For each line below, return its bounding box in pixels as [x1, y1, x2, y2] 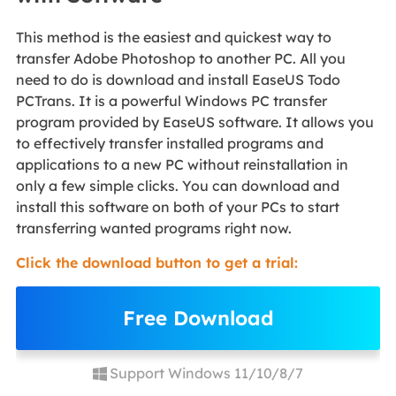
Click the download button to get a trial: [15, 253, 298, 271]
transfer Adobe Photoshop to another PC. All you [15, 49, 346, 67]
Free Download [122, 304, 274, 331]
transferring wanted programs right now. [15, 218, 292, 237]
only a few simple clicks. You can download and [15, 176, 339, 194]
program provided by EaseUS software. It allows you [15, 112, 374, 131]
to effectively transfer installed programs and [15, 133, 324, 152]
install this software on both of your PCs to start [15, 197, 339, 216]
